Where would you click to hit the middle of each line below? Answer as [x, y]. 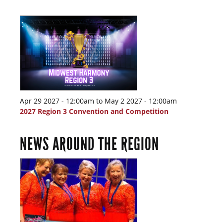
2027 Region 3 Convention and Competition [94, 111]
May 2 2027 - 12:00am [141, 101]
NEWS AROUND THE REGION [89, 145]
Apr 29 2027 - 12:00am [57, 101]
